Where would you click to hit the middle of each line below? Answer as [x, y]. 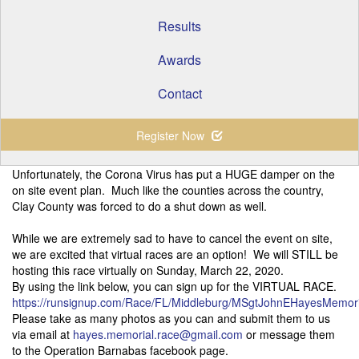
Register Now [172, 135]
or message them [289, 334]
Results [179, 26]
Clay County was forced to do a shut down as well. [143, 206]
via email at [42, 334]
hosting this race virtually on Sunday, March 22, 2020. [151, 270]
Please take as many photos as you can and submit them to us [171, 318]
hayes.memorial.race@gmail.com [158, 334]
